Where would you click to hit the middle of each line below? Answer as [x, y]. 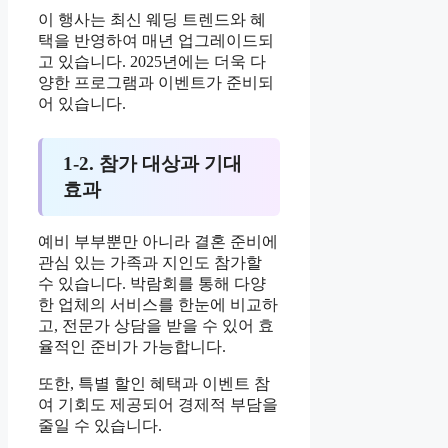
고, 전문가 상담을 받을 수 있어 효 [156, 326]
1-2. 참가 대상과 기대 [152, 164]
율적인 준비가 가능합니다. [132, 347]
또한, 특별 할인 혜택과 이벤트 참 [154, 384]
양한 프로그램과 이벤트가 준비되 [156, 82]
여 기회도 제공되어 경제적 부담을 [158, 405]
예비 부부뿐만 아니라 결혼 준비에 [158, 242]
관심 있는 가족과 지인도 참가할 [150, 263]
